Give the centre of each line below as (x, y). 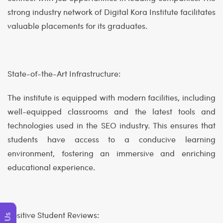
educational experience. (51, 167)
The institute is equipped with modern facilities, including (111, 98)
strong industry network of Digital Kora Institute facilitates (111, 12)
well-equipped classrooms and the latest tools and (111, 111)
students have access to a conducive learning (111, 139)
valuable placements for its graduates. (77, 26)
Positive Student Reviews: (53, 215)
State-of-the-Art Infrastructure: (64, 74)
